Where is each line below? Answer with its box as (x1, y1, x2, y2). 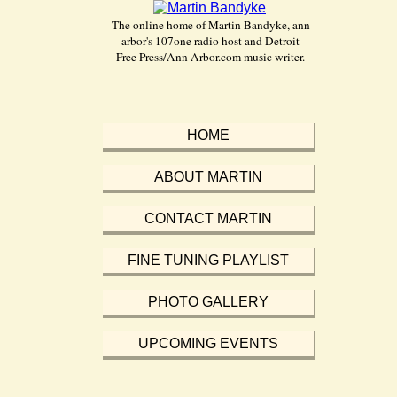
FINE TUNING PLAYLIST (128, 253, 289, 268)
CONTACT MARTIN (144, 211, 272, 226)
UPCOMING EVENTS (138, 336, 278, 351)
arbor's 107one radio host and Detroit (121, 33, 300, 49)
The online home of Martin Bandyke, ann (111, 17, 310, 33)
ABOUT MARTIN (154, 169, 262, 184)
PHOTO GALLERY (148, 294, 269, 309)
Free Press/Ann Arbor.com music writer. (116, 49, 305, 65)
